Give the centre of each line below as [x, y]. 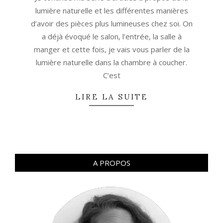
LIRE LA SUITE [111, 97]
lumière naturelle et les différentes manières [111, 11]
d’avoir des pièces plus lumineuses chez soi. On [111, 24]
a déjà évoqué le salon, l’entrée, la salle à [111, 37]
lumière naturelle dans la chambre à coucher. [111, 62]
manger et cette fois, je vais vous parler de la [111, 50]
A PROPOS [111, 163]
